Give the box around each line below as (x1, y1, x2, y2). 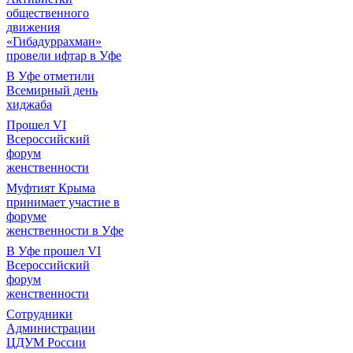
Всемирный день (6, 84, 98, 97)
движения (6, 20, 60, 34)
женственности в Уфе (6, 224, 124, 237)
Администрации (6, 321, 95, 335)
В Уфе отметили (6, 69, 95, 83)
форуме (6, 210, 46, 223)
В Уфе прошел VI (6, 244, 101, 258)
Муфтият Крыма (6, 181, 95, 195)
